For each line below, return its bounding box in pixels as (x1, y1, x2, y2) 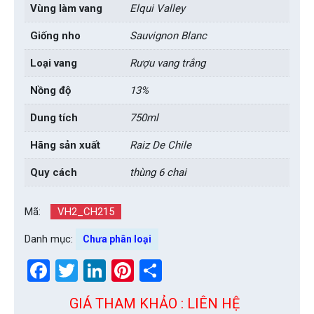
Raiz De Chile (130, 139, 191, 152)
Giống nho (30, 29, 81, 43)
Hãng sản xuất (30, 139, 100, 152)
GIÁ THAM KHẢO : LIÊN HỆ (69, 294, 240, 312)
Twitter (78, 257, 146, 284)
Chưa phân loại (83, 233, 151, 245)
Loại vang (30, 57, 77, 70)
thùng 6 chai (130, 166, 186, 179)
